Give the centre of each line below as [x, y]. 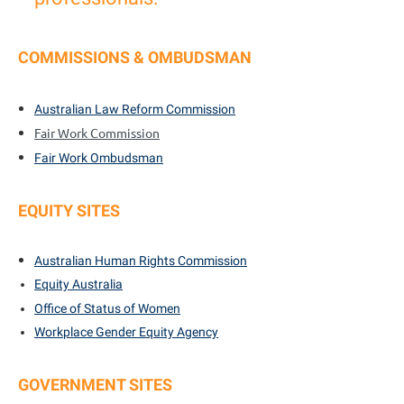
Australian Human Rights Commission [141, 261]
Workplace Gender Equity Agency [126, 332]
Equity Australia [78, 285]
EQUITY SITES [69, 210]
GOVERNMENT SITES [97, 385]
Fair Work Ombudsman [99, 157]
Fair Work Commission [97, 132]
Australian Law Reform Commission [135, 109]
